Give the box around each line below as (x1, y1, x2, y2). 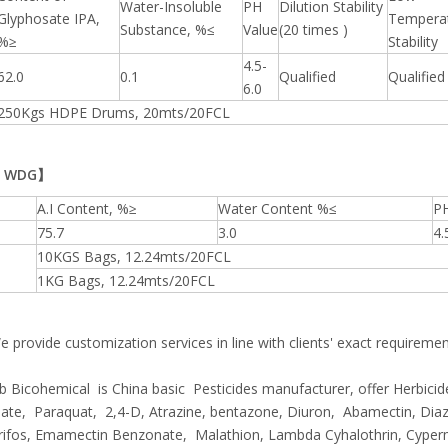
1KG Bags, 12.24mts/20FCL (37, 271, 215, 290)
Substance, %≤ (120, 20, 215, 39)
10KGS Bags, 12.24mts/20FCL (37, 247, 231, 266)
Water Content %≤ (218, 199, 337, 218)
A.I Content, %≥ (37, 199, 137, 218)
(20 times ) (279, 20, 348, 39)
